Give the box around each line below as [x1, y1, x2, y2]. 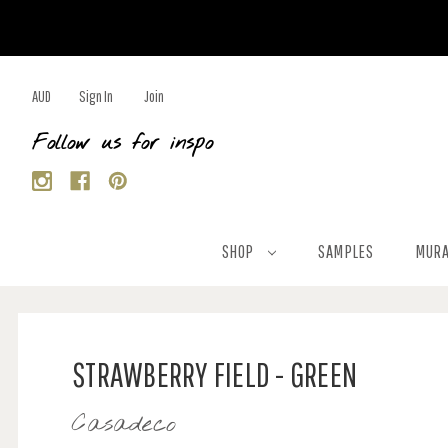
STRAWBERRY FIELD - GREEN [72, 355, 357, 394]
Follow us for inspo [32, 130, 213, 157]
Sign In [79, 87, 113, 105]
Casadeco [72, 409, 176, 441]
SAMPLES [318, 241, 374, 262]
